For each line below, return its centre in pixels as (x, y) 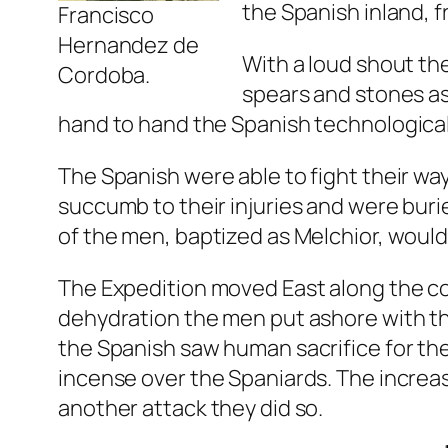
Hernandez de (128, 45)
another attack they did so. (191, 408)
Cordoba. (104, 75)
